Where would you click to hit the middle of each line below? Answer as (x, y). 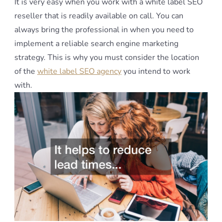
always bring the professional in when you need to (104, 29)
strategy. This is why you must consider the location (107, 57)
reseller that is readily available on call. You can (99, 16)
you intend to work (156, 71)
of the (26, 71)
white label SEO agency (79, 71)
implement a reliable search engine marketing (96, 43)
